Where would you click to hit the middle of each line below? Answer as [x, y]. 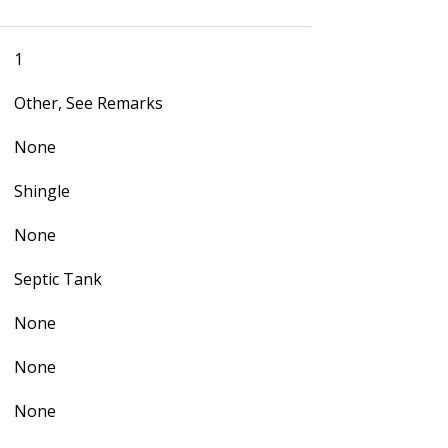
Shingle [41, 190]
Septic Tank [57, 278]
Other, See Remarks [88, 102]
